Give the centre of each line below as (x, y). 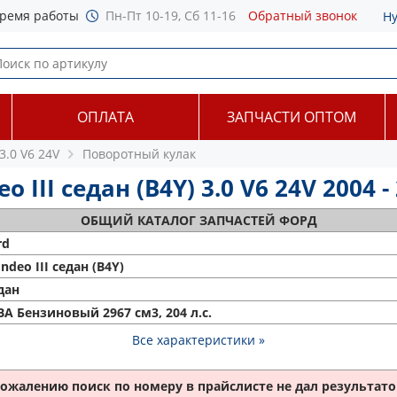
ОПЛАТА (105, 117)
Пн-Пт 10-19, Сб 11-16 (171, 16)
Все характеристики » (198, 340)
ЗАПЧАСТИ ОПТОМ (292, 117)
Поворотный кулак (139, 154)
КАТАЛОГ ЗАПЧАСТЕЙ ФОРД (227, 220)
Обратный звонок (303, 16)
